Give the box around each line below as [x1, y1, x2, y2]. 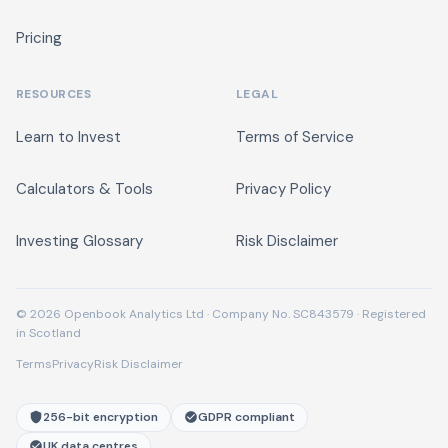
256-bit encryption [43, 408, 158, 425]
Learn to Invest [16, 127, 121, 147]
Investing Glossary [16, 231, 143, 251]
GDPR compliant [198, 408, 295, 425]
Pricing [16, 28, 62, 48]
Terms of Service [236, 127, 354, 147]
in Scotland [16, 324, 81, 341]
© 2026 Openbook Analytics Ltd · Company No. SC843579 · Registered [16, 305, 426, 322]
